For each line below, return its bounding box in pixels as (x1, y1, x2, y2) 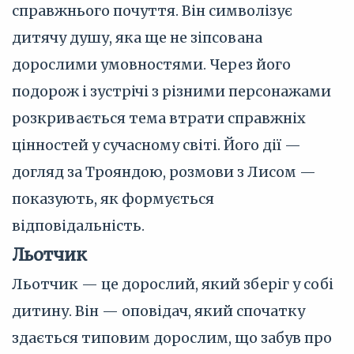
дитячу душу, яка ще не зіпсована (12, 28, 262, 47)
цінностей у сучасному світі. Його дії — (12, 136, 301, 154)
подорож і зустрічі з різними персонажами (12, 82, 331, 100)
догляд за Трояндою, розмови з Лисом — (12, 163, 316, 181)
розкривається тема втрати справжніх (12, 109, 306, 127)
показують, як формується (12, 190, 214, 208)
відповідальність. (12, 217, 145, 235)
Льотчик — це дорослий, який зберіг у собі (12, 275, 333, 293)
